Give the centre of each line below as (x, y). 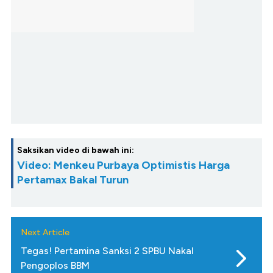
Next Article (45, 233)
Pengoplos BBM (55, 266)
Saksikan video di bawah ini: (76, 151)
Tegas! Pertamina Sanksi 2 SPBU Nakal (107, 251)
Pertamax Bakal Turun (73, 180)
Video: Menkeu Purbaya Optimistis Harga (123, 165)
